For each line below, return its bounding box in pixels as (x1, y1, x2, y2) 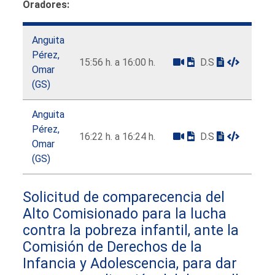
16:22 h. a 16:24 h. (79, 130, 156, 142)
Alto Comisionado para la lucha (23, 204, 227, 222)
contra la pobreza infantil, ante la (23, 221, 239, 239)
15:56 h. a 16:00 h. (79, 56, 156, 68)
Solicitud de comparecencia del (23, 188, 225, 206)
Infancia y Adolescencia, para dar (23, 254, 238, 272)
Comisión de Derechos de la (23, 238, 203, 255)
